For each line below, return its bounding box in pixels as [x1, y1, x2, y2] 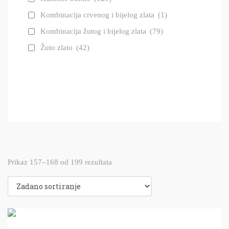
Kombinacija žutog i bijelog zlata [40, 27, 148, 35]
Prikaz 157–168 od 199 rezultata [8, 158, 112, 166]
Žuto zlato [40, 43, 75, 52]
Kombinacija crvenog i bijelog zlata [40, 11, 156, 19]
